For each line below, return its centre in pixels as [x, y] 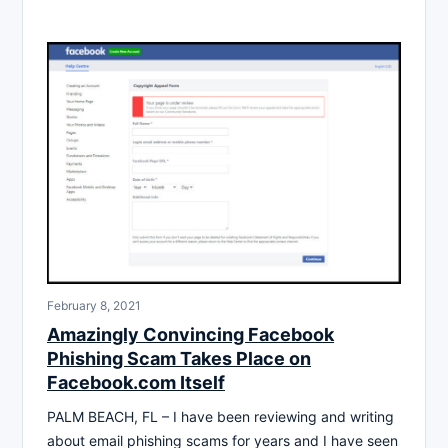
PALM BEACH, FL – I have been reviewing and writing [220, 417]
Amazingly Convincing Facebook [190, 335]
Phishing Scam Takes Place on [179, 359]
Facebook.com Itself [136, 383]
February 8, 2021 [94, 306]
